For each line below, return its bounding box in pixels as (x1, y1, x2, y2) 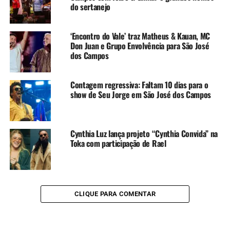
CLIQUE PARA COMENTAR (74, 189, 156, 198)
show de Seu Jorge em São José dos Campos (70, 88, 212, 101)
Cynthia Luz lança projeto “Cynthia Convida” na (70, 127, 218, 140)
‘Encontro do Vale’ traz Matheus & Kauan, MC (70, 29, 210, 42)
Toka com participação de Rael (70, 137, 166, 149)
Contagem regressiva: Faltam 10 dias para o (70, 78, 208, 91)
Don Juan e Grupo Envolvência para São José (70, 39, 209, 52)
